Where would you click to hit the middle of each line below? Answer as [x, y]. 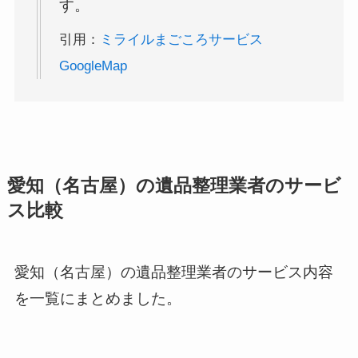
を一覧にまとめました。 [97, 299]
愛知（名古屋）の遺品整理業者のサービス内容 [173, 272]
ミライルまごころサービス [182, 40]
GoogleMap [93, 66]
